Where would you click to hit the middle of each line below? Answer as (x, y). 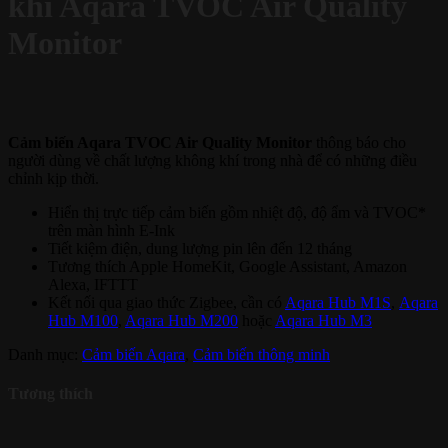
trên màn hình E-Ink (111, 230)
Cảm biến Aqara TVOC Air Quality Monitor (160, 142)
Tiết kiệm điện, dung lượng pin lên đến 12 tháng (200, 248)
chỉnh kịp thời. (53, 178)
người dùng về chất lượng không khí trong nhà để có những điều (212, 160)
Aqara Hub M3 (323, 320)
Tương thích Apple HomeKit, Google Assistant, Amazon (227, 266)
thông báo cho (359, 142)
